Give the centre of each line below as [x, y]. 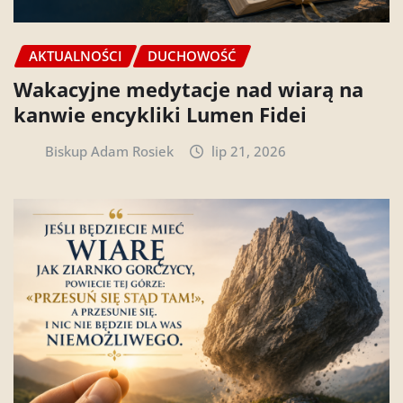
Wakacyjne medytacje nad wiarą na [188, 89]
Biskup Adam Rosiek [109, 151]
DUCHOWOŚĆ [192, 56]
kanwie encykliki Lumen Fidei [160, 114]
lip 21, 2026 [249, 151]
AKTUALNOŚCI [76, 56]
